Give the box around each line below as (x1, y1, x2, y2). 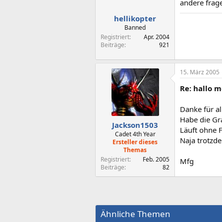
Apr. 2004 (144, 32, 169, 41)
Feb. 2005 (143, 155, 169, 164)
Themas (123, 145, 147, 154)
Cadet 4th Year (114, 129, 156, 138)
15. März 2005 (180, 68, 220, 76)
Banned (124, 23, 146, 32)
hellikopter (114, 13, 156, 23)
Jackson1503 (112, 119, 158, 130)
